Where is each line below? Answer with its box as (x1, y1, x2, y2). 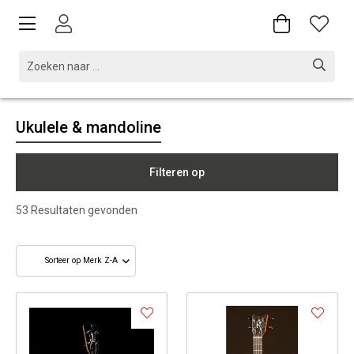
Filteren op (149, 166, 205, 179)
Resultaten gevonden (28, 204, 137, 217)
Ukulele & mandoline (16, 118, 161, 137)
